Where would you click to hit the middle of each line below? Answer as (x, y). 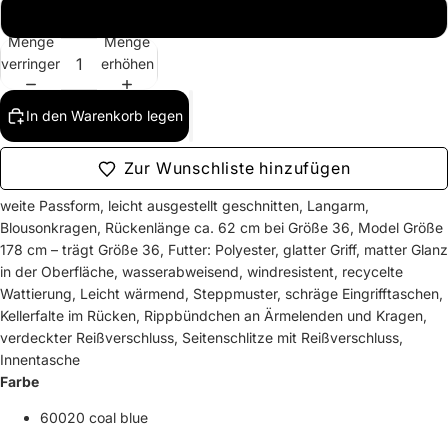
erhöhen (127, 63)
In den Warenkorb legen (104, 115)
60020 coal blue (94, 417)
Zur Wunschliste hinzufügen (237, 168)
